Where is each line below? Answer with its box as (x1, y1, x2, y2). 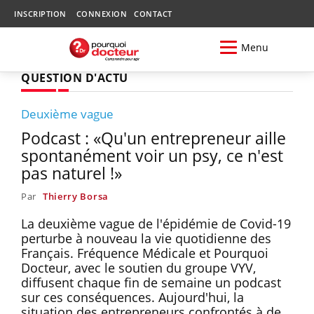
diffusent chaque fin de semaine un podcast (21, 273, 281, 291)
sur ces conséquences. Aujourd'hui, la (21, 288, 244, 306)
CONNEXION (76, 8, 127, 19)
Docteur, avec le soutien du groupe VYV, (21, 259, 256, 276)
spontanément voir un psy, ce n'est (21, 144, 283, 167)
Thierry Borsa (42, 189, 109, 203)
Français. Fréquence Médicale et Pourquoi (21, 244, 268, 261)
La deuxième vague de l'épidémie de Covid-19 (21, 214, 291, 232)
